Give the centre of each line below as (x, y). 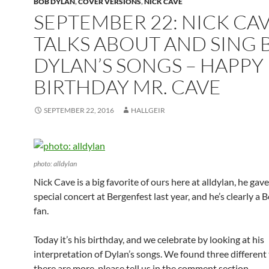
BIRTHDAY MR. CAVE (127, 87)
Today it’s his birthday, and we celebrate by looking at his (149, 239)
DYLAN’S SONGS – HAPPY (149, 65)
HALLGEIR (148, 110)
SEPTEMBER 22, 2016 (79, 110)
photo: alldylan (55, 164)
